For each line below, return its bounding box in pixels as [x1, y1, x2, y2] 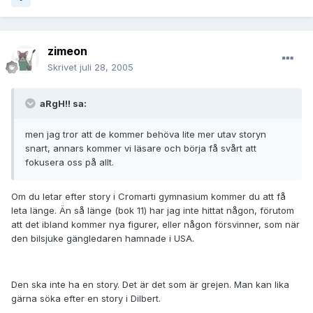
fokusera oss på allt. [25, 156, 114, 168]
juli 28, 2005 [80, 61, 133, 73]
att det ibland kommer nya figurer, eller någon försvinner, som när [11, 219, 300, 231]
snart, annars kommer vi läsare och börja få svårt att [25, 143, 256, 154]
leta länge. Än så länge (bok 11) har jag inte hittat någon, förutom [11, 205, 294, 217]
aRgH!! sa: [38, 98, 87, 110]
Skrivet [48, 61, 80, 73]
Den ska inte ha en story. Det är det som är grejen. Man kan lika [11, 279, 289, 291]
